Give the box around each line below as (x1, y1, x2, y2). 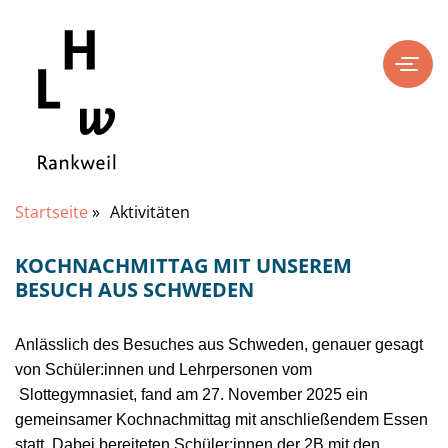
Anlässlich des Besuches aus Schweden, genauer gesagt (15, 336, 423, 353)
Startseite (15, 201, 88, 223)
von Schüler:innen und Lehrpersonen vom (15, 361, 312, 378)
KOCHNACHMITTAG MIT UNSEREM (15, 252, 352, 279)
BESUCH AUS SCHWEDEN (15, 276, 254, 303)
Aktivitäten (110, 201, 190, 223)
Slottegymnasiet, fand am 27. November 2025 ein (15, 386, 368, 403)
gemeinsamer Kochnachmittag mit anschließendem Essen (15, 411, 428, 428)
